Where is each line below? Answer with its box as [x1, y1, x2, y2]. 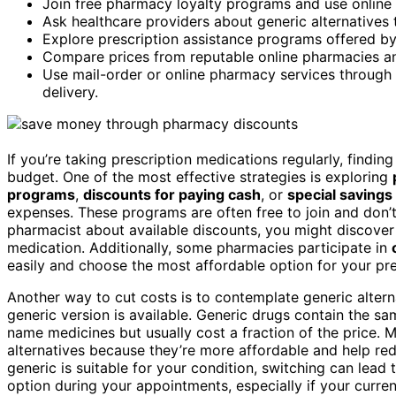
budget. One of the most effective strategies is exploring [7, 167, 392, 186]
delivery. [42, 82, 98, 101]
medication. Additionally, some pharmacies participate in [7, 238, 392, 256]
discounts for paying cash [83, 185, 261, 203]
